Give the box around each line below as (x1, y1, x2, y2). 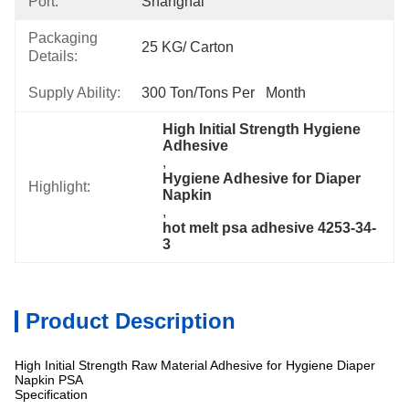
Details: (28, 48, 78, 64)
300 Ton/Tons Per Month (142, 85, 306, 100)
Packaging (28, 30, 98, 46)
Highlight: (28, 179, 90, 194)
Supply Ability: (28, 85, 121, 100)
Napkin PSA (15, 372, 87, 387)
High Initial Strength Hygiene (163, 121, 362, 137)
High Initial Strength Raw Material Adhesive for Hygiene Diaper (15, 358, 375, 372)
